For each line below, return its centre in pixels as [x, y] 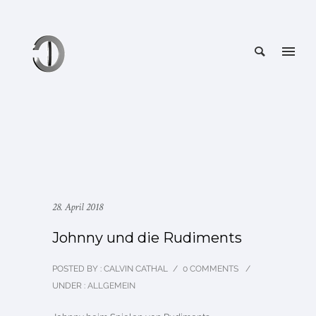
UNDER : [69, 286]
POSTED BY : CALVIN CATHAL [110, 269]
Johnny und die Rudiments [147, 238]
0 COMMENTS [211, 269]
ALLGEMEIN [110, 286]
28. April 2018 [78, 207]
